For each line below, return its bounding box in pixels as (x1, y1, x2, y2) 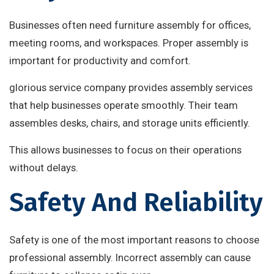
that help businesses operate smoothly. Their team (9, 99, 238, 112)
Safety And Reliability (9, 187, 263, 218)
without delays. (9, 161, 78, 174)
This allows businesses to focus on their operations (9, 144, 242, 157)
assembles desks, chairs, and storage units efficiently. (9, 117, 250, 130)
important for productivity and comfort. (9, 54, 191, 67)
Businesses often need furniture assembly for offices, (9, 19, 251, 32)
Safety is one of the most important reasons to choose (9, 234, 259, 246)
